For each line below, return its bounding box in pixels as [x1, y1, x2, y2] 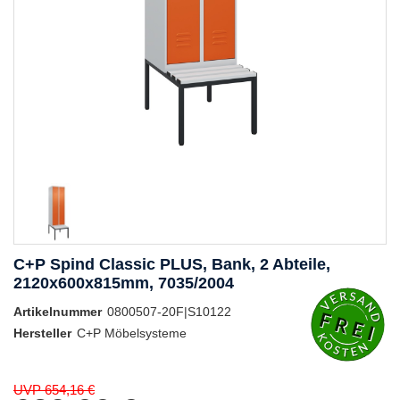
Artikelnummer [13, 304, 102, 320]
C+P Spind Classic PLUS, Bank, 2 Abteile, [13, 255, 330, 274]
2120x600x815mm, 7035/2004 [13, 274, 234, 293]
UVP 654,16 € [13, 382, 95, 398]
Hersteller [13, 326, 71, 341]
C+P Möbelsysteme [77, 326, 187, 341]
